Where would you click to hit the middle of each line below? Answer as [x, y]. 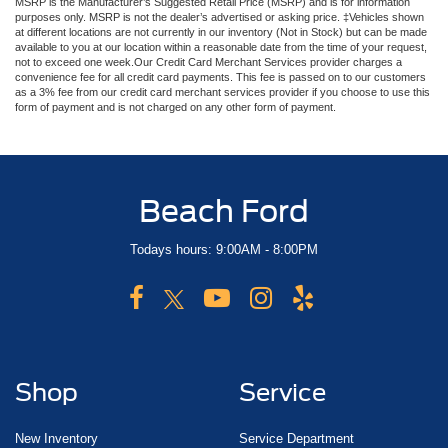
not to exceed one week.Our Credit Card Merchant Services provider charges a [208, 62]
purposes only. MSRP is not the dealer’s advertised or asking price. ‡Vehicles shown [219, 17]
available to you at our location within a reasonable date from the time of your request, [221, 47]
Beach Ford [224, 211]
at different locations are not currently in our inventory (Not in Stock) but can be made [221, 32]
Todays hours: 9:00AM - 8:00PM [224, 250]
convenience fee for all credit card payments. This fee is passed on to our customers [220, 77]
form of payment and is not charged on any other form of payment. [175, 107]
